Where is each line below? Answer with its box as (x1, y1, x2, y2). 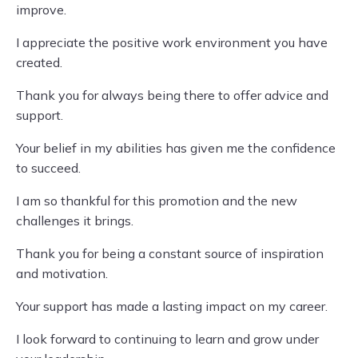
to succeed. (16, 160, 81, 176)
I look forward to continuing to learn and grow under (16, 331, 319, 347)
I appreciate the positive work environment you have (16, 34, 328, 50)
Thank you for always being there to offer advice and (16, 87, 328, 103)
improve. (16, 2, 66, 18)
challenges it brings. (16, 213, 133, 229)
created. (16, 54, 62, 70)
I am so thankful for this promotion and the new (16, 193, 297, 209)
